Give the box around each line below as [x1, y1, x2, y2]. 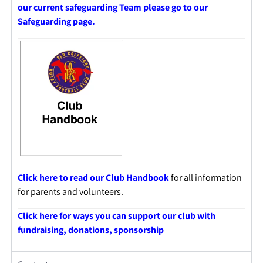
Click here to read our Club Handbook [17, 171, 169, 184]
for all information [170, 171, 242, 184]
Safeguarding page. [17, 15, 95, 28]
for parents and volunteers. [17, 186, 123, 198]
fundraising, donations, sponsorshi [17, 223, 159, 236]
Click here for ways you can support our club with [17, 209, 215, 222]
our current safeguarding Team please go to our [17, 1, 208, 14]
